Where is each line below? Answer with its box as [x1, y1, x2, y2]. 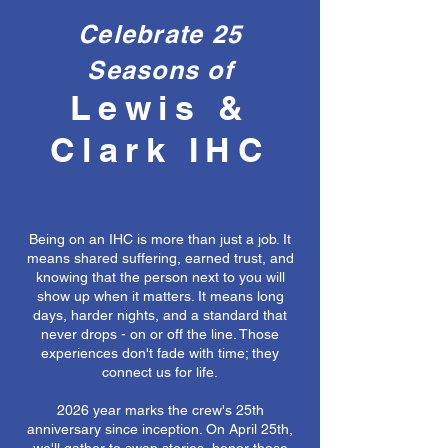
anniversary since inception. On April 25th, [27, 421, 293, 437]
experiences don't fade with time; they [41, 345, 279, 361]
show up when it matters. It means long [36, 288, 284, 304]
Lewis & [69, 87, 251, 128]
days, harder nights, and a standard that [33, 307, 287, 323]
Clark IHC [49, 129, 271, 170]
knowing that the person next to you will [35, 269, 285, 285]
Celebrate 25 [78, 19, 242, 49]
